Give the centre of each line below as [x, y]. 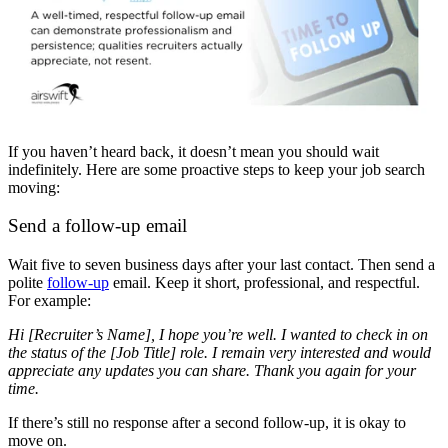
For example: [49, 300]
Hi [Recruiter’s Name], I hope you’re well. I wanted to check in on [218, 334]
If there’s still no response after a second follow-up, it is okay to [207, 422]
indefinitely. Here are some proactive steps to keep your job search [216, 169]
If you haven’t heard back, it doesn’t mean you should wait [193, 151]
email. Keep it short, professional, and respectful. [264, 282]
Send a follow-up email [97, 226]
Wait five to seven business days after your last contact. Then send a [221, 264]
